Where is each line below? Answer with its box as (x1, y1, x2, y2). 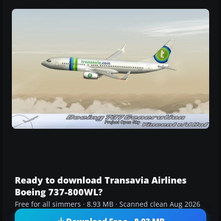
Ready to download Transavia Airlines (15, 174, 186, 186)
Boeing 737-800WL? (15, 186, 103, 198)
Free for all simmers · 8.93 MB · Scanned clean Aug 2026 (15, 200, 200, 209)
